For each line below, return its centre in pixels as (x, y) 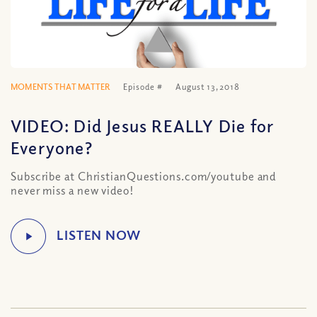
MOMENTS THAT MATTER (60, 87)
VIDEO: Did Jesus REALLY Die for (143, 125)
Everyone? (52, 147)
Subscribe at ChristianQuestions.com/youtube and (144, 176)
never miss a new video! (73, 190)
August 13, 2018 (208, 87)
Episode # (143, 87)
